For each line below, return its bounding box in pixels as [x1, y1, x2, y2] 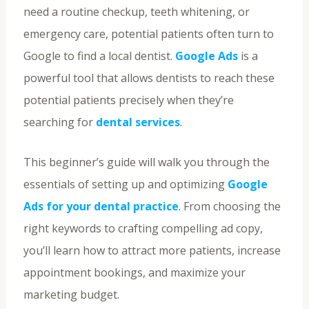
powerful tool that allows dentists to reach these [23, 70, 275, 86]
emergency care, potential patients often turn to [23, 26, 274, 42]
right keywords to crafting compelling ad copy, [23, 220, 263, 236]
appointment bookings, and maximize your [23, 264, 246, 280]
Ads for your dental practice [23, 198, 179, 214]
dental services [95, 114, 180, 130]
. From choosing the [178, 198, 281, 214]
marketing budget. [23, 286, 119, 302]
